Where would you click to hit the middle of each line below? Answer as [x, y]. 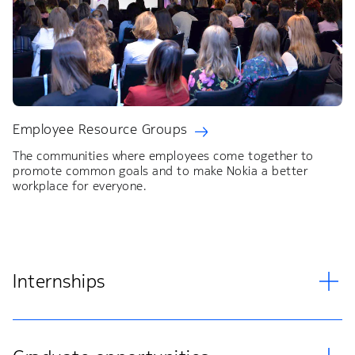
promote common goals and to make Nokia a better [160, 170]
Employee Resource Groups [100, 129]
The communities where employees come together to [163, 155]
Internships [59, 281]
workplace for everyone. [80, 185]
